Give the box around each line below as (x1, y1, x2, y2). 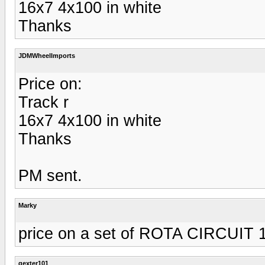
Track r (18, 93, 69, 111)
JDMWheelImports (18, 51, 75, 59)
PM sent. (18, 166, 82, 185)
